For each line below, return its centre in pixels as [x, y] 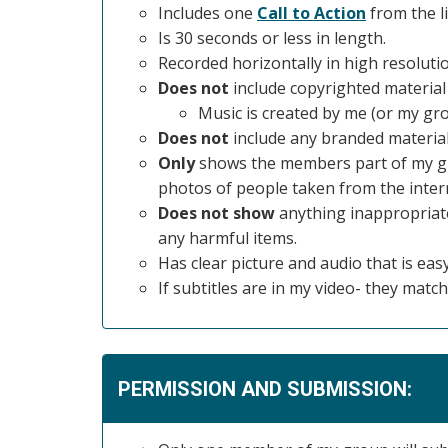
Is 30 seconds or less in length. [272, 37]
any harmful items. [227, 237]
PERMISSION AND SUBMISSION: [265, 388]
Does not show [218, 212]
